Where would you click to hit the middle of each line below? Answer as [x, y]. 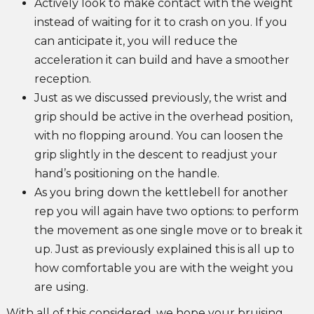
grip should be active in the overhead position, [163, 117]
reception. [62, 79]
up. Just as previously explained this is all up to [164, 250]
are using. [62, 287]
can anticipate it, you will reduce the [136, 41]
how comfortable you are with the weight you [164, 268]
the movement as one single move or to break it [168, 231]
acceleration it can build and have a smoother [162, 60]
